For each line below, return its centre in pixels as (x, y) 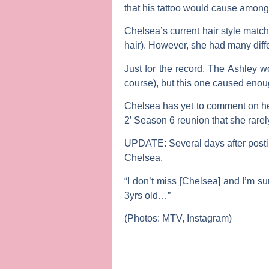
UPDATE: (147, 144)
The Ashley (232, 68)
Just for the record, (166, 68)
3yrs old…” (147, 195)
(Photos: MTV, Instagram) (178, 219)
